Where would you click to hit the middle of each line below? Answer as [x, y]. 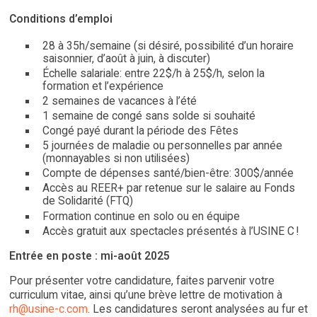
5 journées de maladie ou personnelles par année [162, 146]
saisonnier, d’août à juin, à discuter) [126, 58]
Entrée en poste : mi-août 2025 [90, 256]
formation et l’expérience [103, 86]
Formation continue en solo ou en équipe [141, 216]
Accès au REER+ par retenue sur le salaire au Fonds [168, 189]
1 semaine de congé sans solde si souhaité [149, 116]
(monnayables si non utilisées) [116, 159]
